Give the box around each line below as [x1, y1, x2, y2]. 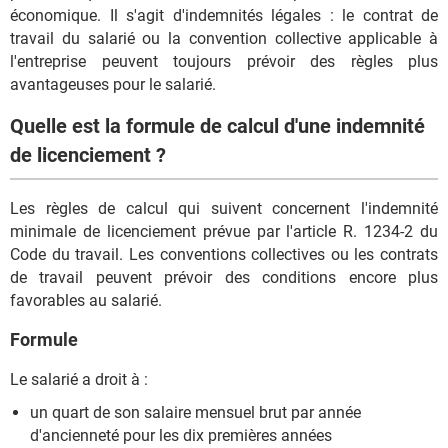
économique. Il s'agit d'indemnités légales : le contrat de [10, 5, 438, 25]
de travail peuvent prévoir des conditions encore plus [10, 267, 438, 287]
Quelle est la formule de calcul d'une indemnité [10, 114, 425, 139]
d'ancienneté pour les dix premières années [30, 425, 332, 445]
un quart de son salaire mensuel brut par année [30, 402, 361, 422]
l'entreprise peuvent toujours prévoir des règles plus [10, 51, 438, 71]
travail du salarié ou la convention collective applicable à [10, 28, 438, 48]
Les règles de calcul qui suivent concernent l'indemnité [10, 198, 438, 218]
